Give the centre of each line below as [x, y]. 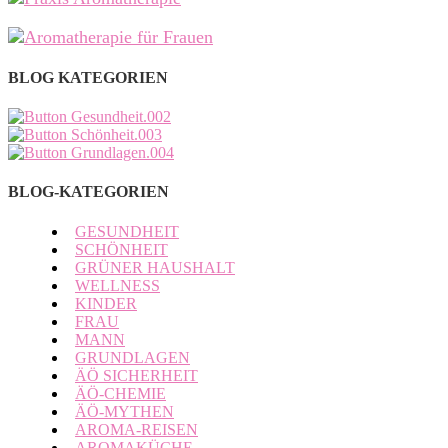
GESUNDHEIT [127, 231]
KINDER [106, 303]
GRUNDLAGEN [132, 357]
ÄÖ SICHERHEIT [136, 375]
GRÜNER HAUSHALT [155, 267]
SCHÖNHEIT [121, 249]
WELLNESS [117, 285]
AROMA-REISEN [136, 429]
